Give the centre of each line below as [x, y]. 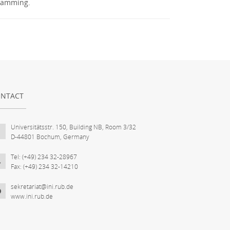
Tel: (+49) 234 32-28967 [44, 157]
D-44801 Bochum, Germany [50, 137]
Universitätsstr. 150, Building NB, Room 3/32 [73, 127]
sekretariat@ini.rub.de [42, 186]
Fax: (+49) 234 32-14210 [44, 166]
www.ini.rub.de [32, 196]
